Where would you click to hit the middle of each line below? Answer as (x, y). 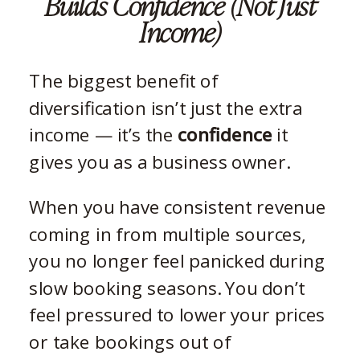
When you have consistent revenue (178, 207)
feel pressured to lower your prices (177, 314)
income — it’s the (104, 134)
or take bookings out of (130, 342)
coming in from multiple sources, (168, 233)
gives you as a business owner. (159, 162)
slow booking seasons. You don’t (167, 288)
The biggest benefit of (124, 80)
